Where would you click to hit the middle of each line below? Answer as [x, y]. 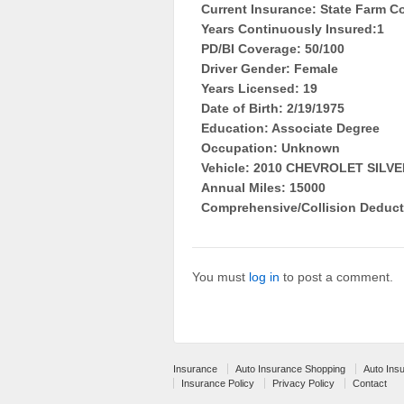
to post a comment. [336, 277]
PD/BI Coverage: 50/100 [273, 49]
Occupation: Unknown [271, 148]
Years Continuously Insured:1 [293, 29]
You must [220, 277]
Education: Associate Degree [290, 129]
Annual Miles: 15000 [263, 188]
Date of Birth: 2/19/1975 [273, 109]
